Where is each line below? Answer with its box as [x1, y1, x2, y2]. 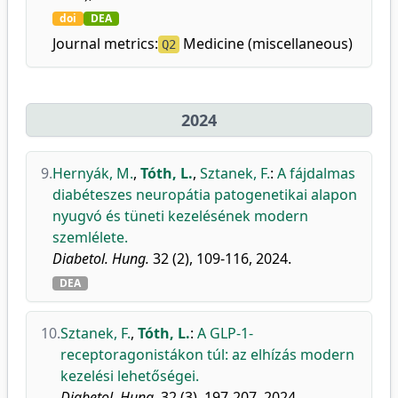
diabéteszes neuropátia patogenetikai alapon [52, 185, 357, 204]
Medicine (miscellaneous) [179, 34, 353, 53]
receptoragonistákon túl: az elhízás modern [60, 345, 354, 364]
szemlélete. [52, 227, 128, 247]
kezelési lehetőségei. [60, 366, 199, 386]
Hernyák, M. [52, 163, 133, 183]
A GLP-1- [197, 323, 253, 343]
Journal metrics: [52, 34, 158, 53]
